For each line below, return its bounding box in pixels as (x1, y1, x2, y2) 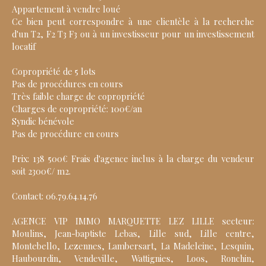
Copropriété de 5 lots (12, 65, 96, 78)
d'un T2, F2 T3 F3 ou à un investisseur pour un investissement (12, 28, 254, 40)
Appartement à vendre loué (12, 3, 121, 15)
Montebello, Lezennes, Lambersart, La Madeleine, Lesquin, (12, 240, 254, 252)
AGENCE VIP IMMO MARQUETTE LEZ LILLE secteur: (12, 215, 254, 227)
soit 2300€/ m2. (12, 165, 71, 178)
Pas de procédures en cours (12, 78, 123, 90)
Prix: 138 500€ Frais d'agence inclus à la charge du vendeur (12, 153, 254, 165)
